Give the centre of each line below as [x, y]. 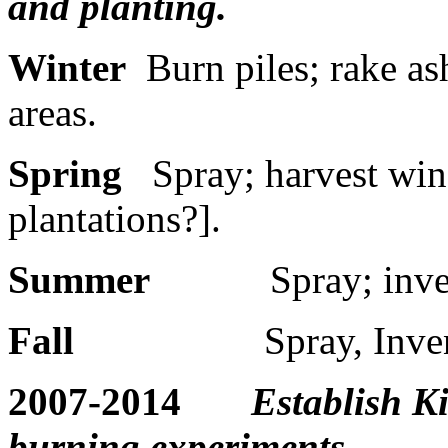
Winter [67, 67]
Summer [79, 279]
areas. [52, 112]
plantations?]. [114, 218]
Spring [65, 173]
